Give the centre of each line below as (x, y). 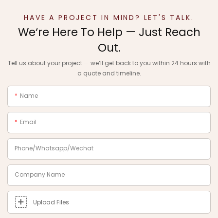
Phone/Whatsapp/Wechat (54, 148)
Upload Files (51, 202)
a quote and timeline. (109, 73)
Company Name (40, 174)
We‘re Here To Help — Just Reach (109, 32)
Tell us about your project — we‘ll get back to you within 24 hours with (109, 63)
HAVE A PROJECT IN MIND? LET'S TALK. (109, 18)
